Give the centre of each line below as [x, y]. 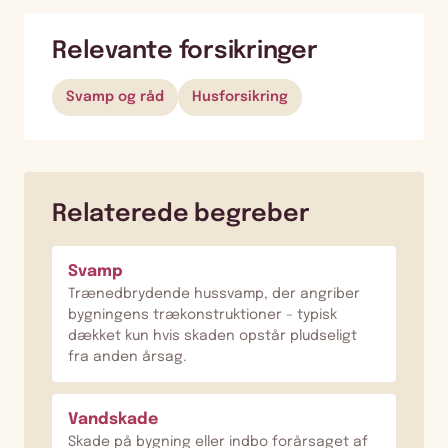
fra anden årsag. [127, 356]
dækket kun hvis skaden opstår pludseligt [212, 335]
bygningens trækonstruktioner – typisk [202, 314]
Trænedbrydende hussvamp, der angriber [214, 293]
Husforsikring [240, 96]
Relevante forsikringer [185, 51]
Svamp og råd [115, 96]
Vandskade [113, 419]
